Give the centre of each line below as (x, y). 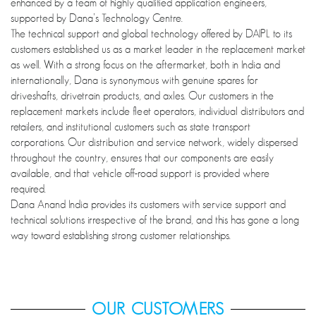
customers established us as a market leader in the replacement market (158, 50)
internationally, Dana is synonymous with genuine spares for (134, 81)
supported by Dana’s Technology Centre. (97, 19)
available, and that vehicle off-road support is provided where (140, 174)
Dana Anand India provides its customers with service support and (148, 205)
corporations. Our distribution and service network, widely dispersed (154, 143)
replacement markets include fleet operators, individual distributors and (157, 112)
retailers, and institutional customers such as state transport (130, 127)
